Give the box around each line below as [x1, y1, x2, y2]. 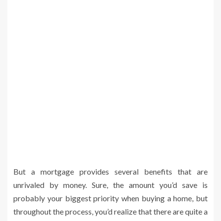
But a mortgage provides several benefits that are [13, 167, 208, 177]
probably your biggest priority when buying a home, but [13, 193, 208, 203]
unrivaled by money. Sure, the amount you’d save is [13, 180, 208, 190]
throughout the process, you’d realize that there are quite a [13, 207, 208, 217]
